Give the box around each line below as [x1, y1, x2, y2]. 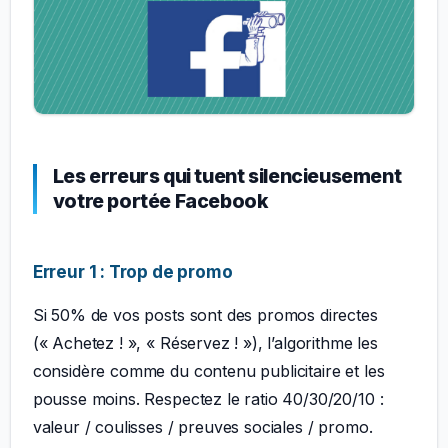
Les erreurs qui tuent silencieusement [52, 163, 402, 188]
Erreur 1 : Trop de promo [32, 260, 233, 282]
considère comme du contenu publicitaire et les [32, 360, 385, 381]
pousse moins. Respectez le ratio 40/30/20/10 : [32, 388, 384, 409]
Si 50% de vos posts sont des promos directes [32, 304, 378, 325]
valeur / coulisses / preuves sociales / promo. [32, 416, 373, 437]
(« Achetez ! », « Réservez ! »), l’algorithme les [32, 332, 378, 353]
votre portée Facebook [52, 188, 269, 213]
